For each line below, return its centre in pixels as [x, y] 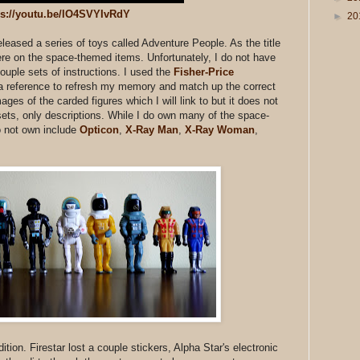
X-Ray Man [152, 129]
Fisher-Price [204, 72]
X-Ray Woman [220, 129]
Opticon [99, 129]
